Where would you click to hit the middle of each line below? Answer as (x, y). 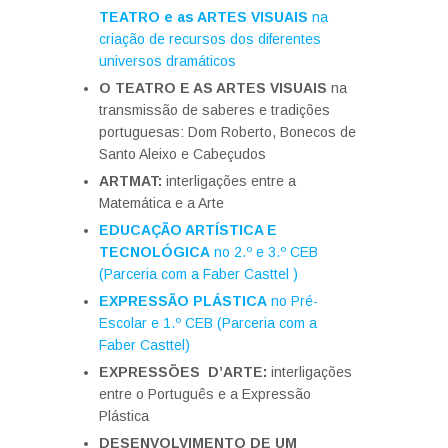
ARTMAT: (130, 181)
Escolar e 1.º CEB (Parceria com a (208, 323)
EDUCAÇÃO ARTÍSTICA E (188, 230)
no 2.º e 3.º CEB (266, 252)
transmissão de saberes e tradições (214, 110)
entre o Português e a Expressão (205, 394)
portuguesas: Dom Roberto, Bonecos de (227, 132)
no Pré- (292, 301)
